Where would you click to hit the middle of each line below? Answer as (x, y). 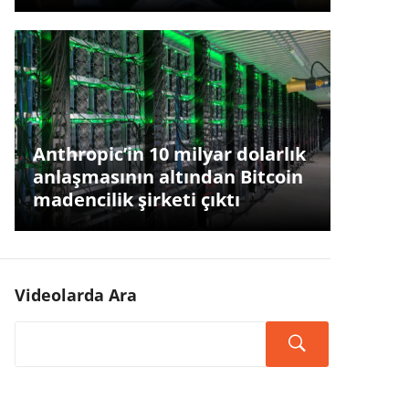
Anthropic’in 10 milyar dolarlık (169, 154)
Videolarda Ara (75, 295)
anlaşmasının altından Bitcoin (168, 177)
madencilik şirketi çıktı (136, 200)
